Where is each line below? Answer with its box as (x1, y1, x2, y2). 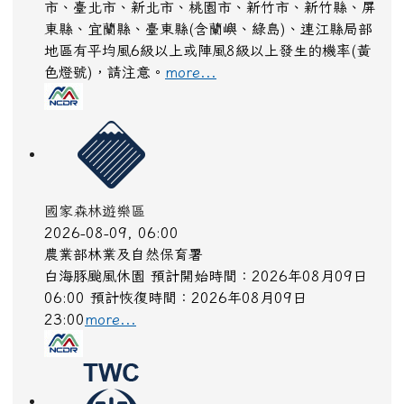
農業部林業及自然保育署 (44, 252, 203, 268)
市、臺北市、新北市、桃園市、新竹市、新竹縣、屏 (44, 5, 376, 21)
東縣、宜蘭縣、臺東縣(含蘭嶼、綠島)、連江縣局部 (44, 27, 372, 42)
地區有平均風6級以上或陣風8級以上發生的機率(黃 (44, 49, 371, 64)
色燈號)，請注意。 (44, 70, 165, 86)
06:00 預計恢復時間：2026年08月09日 (44, 296, 307, 311)
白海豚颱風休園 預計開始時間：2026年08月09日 (44, 274, 367, 289)
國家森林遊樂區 (44, 209, 145, 225)
